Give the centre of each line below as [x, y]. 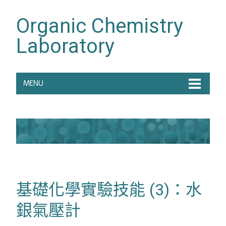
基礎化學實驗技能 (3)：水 [109, 189]
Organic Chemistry [100, 26]
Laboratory [65, 46]
